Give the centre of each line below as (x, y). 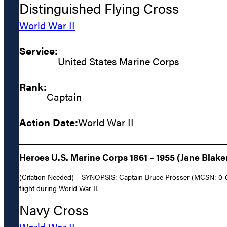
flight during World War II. (59, 188)
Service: (39, 51)
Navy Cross (54, 210)
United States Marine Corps (118, 61)
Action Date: (49, 122)
